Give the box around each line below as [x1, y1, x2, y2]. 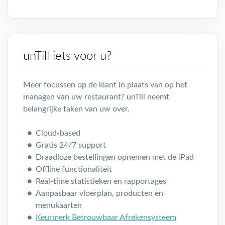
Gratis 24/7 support [36, 141, 106, 149]
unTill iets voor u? [23, 50, 111, 62]
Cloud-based [36, 129, 80, 137]
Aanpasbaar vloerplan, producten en [36, 189, 163, 197]
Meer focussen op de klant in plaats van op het [23, 81, 187, 89]
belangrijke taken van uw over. [23, 105, 130, 113]
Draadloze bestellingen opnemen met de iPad [36, 153, 194, 161]
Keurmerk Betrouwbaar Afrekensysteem [36, 213, 176, 221]
